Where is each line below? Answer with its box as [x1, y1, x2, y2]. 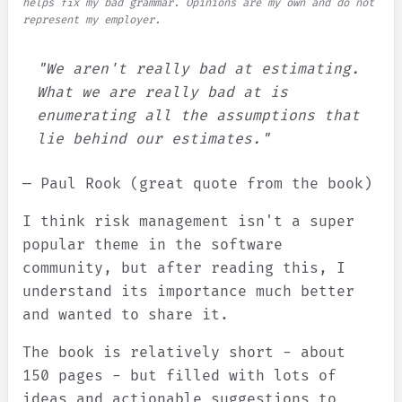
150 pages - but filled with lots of [22, 367, 336, 385]
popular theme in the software [22, 236, 283, 254]
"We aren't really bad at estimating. [37, 60, 360, 78]
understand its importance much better [22, 283, 354, 301]
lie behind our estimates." [37, 130, 270, 148]
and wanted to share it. [22, 306, 229, 324]
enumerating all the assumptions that [37, 107, 360, 125]
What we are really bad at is [37, 83, 288, 101]
